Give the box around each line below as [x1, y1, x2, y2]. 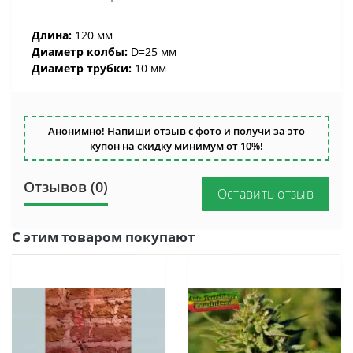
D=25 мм [128, 44, 180, 59]
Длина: [32, 28, 72, 43]
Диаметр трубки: [32, 61, 135, 76]
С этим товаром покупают [12, 228, 195, 246]
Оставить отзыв [217, 185, 314, 203]
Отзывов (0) [24, 177, 108, 196]
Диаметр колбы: [32, 44, 128, 59]
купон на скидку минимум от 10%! [90, 139, 263, 153]
